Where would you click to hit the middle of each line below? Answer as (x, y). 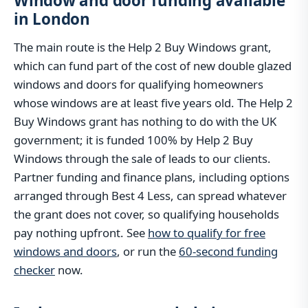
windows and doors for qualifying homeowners (139, 84)
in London (52, 19)
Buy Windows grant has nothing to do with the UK (145, 121)
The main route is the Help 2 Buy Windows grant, (143, 47)
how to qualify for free (207, 232)
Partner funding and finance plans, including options (152, 177)
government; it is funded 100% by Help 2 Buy (133, 140)
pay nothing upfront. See (81, 232)
